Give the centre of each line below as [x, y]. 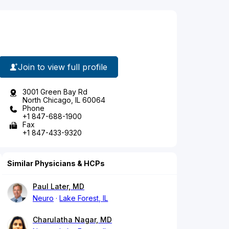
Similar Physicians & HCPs [56, 164]
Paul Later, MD [59, 187]
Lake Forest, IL [84, 198]
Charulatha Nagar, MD [72, 220]
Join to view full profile [63, 67]
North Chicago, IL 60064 [64, 100]
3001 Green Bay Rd [55, 92]
